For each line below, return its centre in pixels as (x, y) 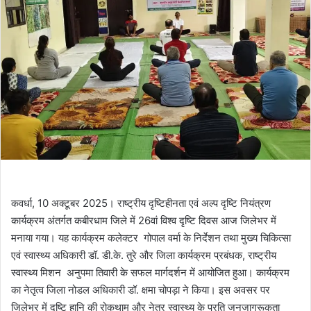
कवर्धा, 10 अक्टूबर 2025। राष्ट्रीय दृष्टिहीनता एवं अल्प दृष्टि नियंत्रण (141, 203)
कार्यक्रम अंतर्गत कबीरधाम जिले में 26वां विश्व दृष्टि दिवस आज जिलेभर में (144, 220)
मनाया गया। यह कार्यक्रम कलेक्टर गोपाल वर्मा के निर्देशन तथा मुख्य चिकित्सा (151, 237)
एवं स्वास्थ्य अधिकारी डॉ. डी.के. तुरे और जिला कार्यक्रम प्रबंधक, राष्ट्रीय (144, 255)
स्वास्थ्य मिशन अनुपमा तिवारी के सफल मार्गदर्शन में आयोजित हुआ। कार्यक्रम (150, 272)
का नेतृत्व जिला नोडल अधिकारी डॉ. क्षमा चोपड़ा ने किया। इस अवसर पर (141, 289)
